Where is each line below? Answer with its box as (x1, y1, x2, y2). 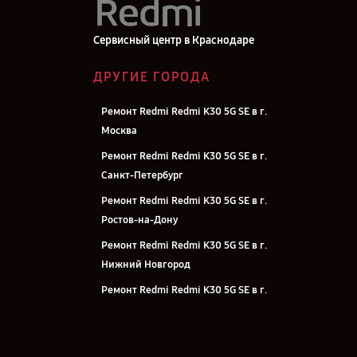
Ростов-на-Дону (101, 214, 178, 226)
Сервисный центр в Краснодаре (93, 33, 254, 47)
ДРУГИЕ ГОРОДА (93, 69, 210, 84)
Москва (101, 124, 137, 137)
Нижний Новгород (101, 258, 190, 271)
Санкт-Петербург (101, 169, 183, 182)
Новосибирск (101, 303, 164, 316)
